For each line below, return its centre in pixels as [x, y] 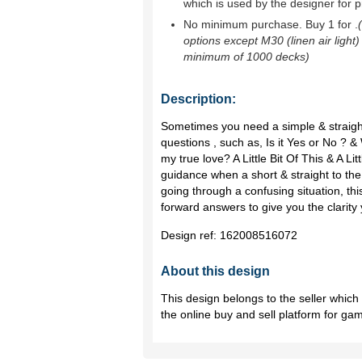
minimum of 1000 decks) [246, 57]
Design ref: [190, 235]
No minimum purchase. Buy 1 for [269, 24]
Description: [198, 99]
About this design [215, 271]
